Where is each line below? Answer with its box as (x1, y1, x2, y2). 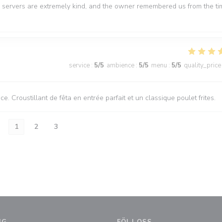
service (69, 61, 90, 70)
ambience (107, 61, 134, 70)
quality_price (184, 61, 221, 70)
